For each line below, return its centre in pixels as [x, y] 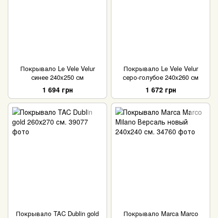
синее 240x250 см [57, 77]
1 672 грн [161, 89]
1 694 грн [57, 89]
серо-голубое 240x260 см [161, 77]
